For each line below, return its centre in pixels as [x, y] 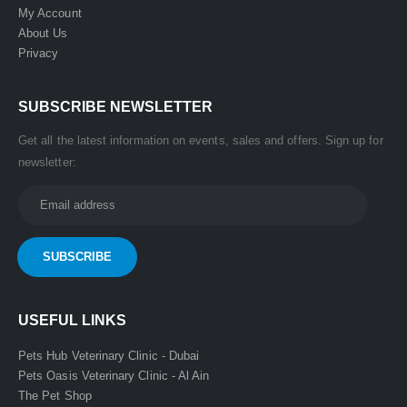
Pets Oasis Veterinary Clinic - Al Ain [114, 375]
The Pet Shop [55, 395]
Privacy [39, 53]
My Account [50, 13]
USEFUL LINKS [72, 320]
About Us [43, 33]
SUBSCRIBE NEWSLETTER [115, 106]
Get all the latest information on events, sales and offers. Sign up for [201, 140]
